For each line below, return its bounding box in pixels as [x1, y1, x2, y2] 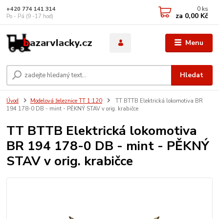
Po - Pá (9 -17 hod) [6, 12, 54, 20]
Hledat [180, 70, 204, 80]
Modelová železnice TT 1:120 [30, 97, 102, 105]
